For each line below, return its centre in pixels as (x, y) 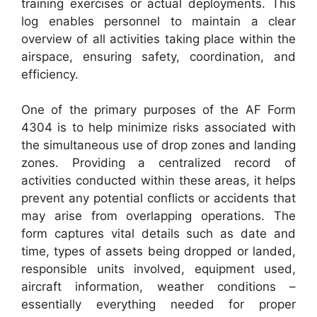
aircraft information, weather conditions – (158, 287)
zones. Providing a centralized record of (158, 163)
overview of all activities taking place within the (158, 39)
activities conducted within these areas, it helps (158, 180)
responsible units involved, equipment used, (158, 269)
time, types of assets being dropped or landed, (158, 251)
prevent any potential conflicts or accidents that (158, 198)
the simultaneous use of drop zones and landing (158, 145)
